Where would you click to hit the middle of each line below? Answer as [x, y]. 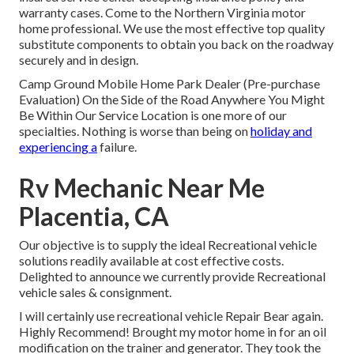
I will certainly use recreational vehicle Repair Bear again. [171, 316]
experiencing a [58, 147]
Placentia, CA [94, 217]
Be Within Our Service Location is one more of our [153, 115]
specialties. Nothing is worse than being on [135, 131]
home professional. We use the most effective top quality [172, 28]
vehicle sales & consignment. [95, 292]
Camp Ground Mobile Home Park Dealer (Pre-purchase [169, 84]
